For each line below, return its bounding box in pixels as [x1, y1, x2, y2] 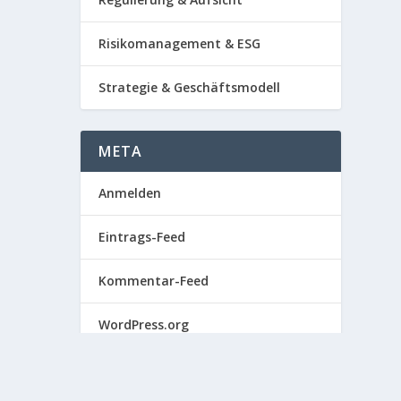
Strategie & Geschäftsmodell [98, 78, 281, 96]
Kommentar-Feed [98, 271, 209, 289]
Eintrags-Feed [98, 227, 186, 245]
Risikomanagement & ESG [98, 34, 261, 52]
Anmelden [98, 183, 162, 201]
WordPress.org [98, 315, 190, 333]
